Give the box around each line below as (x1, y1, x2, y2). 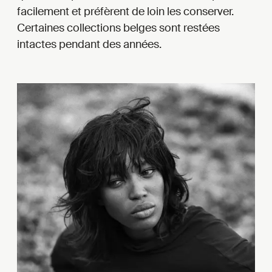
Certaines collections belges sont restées (17, 20, 220, 35)
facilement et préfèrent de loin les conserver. (17, 4, 234, 19)
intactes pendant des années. (17, 36, 161, 52)
